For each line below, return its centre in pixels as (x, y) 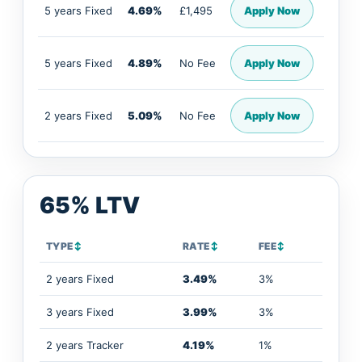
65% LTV (90, 205)
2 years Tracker (85, 345)
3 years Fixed (80, 312)
